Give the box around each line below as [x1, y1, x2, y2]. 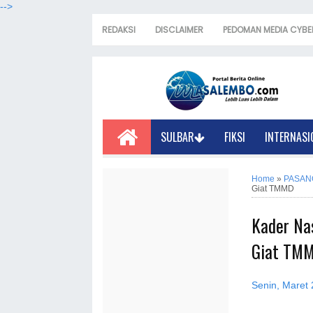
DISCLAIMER [155, 24, 203, 36]
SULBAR [161, 129, 195, 145]
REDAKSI [102, 24, 136, 36]
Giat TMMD [252, 184, 294, 194]
